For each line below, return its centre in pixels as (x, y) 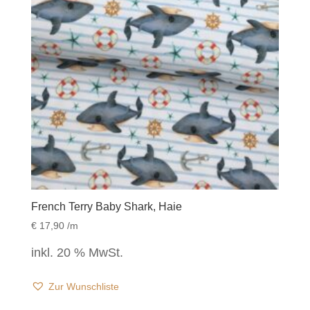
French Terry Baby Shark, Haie (106, 207)
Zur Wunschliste (83, 286)
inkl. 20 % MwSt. (77, 252)
